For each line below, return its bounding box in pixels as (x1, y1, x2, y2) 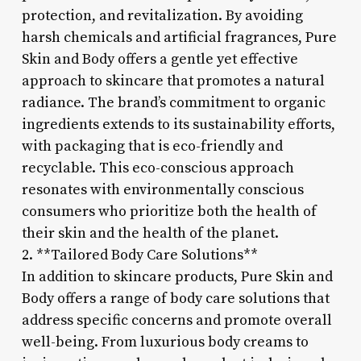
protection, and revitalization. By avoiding (21, 6, 303, 25)
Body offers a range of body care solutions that (21, 288, 330, 308)
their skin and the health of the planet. (21, 223, 279, 243)
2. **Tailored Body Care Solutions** (21, 245, 258, 264)
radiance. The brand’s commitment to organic (21, 93, 326, 112)
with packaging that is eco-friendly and (21, 136, 283, 156)
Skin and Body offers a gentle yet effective (21, 49, 298, 68)
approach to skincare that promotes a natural (21, 71, 325, 90)
